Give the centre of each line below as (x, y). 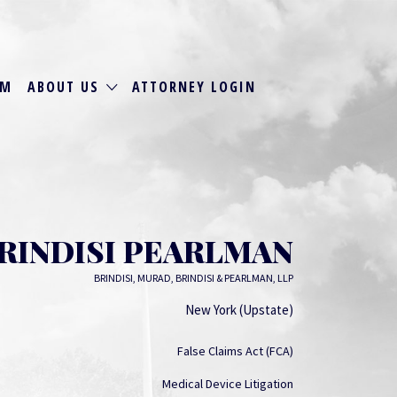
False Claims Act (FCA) (235, 350)
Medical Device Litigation (228, 383)
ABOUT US (63, 86)
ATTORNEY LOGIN (195, 86)
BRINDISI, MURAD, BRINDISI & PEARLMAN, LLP (194, 278)
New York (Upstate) (239, 309)
